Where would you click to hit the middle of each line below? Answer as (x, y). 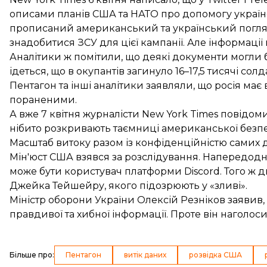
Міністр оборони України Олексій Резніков (119, 200)
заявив (245, 200)
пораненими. (43, 100)
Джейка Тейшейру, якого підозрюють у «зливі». (128, 186)
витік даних (145, 255)
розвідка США (215, 255)
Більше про (31, 255)
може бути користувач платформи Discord (115, 171)
